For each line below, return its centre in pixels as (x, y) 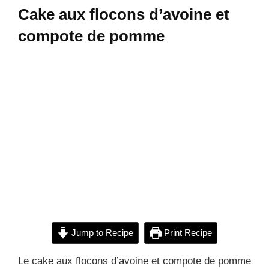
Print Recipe (186, 232)
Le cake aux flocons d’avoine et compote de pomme (134, 261)
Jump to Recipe (101, 232)
